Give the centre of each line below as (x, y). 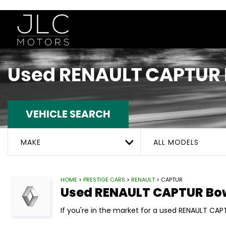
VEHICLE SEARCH (68, 115)
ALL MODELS (176, 142)
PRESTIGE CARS (104, 180)
